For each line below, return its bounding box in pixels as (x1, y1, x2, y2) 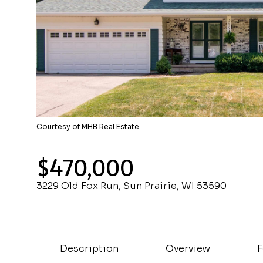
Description (60, 242, 119, 255)
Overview (166, 242, 210, 255)
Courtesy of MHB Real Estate (36, 122, 139, 131)
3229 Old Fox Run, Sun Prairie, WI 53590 (36, 180, 227, 192)
